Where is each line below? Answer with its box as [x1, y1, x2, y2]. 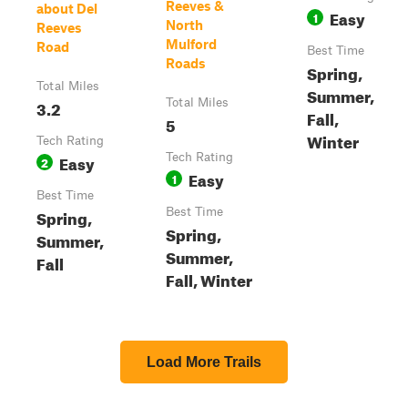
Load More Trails [147, 354, 261, 370]
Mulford [166, 36, 217, 52]
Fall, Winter [166, 266, 252, 291]
